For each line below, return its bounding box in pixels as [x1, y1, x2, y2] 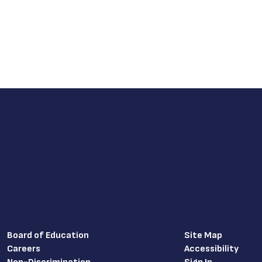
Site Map [184, 230, 222, 241]
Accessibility [184, 243, 239, 254]
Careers [6, 243, 40, 254]
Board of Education [6, 230, 89, 241]
